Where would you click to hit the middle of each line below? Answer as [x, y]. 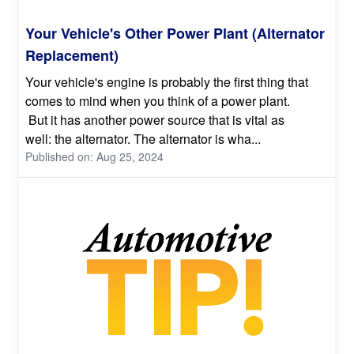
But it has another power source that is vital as [155, 119]
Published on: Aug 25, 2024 [94, 156]
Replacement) [72, 55]
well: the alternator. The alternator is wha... [143, 138]
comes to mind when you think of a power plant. [158, 100]
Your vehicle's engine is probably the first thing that [167, 81]
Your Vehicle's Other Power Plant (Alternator [175, 33]
